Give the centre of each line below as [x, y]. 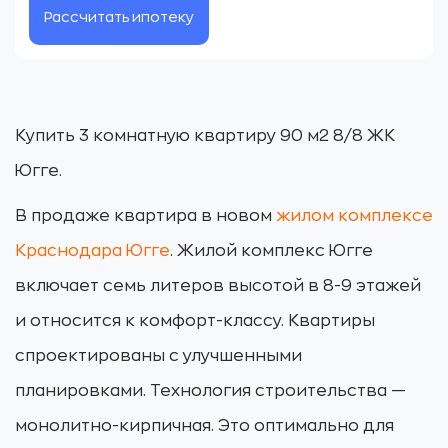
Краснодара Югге [92, 251]
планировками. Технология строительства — [210, 391]
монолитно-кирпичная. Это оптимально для [204, 426]
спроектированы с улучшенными [158, 356]
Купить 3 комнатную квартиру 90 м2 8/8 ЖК [205, 136]
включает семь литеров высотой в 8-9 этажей [218, 286]
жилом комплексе [354, 216]
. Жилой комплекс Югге [271, 251]
